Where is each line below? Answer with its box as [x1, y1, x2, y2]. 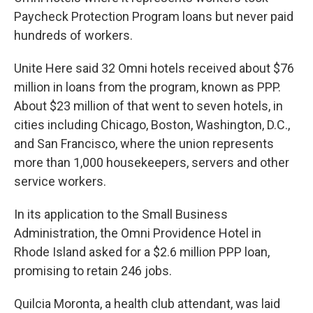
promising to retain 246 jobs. [14, 263, 172, 278]
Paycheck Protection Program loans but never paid [14, 9, 293, 24]
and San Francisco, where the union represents [14, 136, 274, 151]
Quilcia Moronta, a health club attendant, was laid [14, 296, 280, 311]
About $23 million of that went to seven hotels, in [14, 99, 283, 113]
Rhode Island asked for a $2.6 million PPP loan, [14, 245, 270, 259]
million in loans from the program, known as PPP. [14, 80, 281, 94]
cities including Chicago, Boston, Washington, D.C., [14, 117, 290, 132]
